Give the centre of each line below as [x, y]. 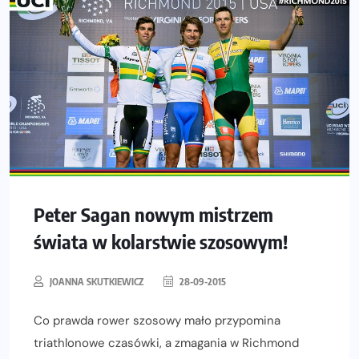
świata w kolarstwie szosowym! [161, 242]
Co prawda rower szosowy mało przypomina [157, 321]
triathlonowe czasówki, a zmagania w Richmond [166, 343]
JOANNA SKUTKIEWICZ [97, 282]
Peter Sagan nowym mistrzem [153, 214]
